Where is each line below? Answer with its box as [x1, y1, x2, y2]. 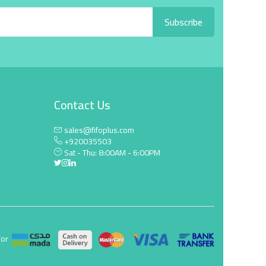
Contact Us [54, 93, 110, 116]
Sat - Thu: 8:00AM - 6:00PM [62, 144, 160, 160]
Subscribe [164, 12, 202, 31]
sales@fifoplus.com [64, 122, 134, 138]
